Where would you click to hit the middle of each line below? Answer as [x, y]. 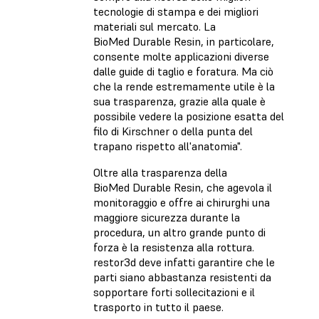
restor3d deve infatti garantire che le [184, 262]
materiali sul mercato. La [155, 27]
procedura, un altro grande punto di [179, 232]
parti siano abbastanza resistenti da [182, 277]
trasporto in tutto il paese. [158, 307]
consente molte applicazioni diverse [181, 57]
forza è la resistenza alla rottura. [174, 247]
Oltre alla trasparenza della [160, 173]
